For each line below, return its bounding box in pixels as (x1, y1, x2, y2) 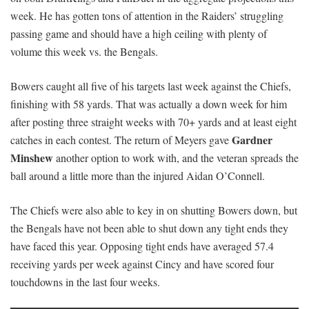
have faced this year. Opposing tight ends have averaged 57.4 (10, 239, 274, 254)
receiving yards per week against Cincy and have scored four (10, 257, 274, 272)
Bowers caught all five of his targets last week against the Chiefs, (10, 79, 291, 94)
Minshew (10, 150, 53, 166)
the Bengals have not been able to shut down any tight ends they (10, 221, 288, 236)
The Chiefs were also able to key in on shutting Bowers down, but (10, 203, 297, 218)
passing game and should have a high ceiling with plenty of (10, 26, 267, 41)
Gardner (232, 132, 272, 148)
